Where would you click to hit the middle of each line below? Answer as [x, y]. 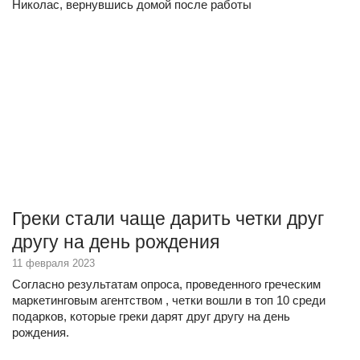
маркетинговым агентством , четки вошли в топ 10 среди [169, 300]
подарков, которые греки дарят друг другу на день [151, 316]
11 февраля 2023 [53, 263]
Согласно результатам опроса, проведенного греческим [166, 284]
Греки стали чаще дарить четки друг [168, 219]
